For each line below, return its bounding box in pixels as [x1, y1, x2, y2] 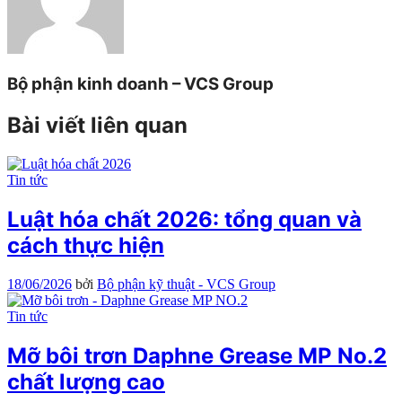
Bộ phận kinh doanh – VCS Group [7, 74, 274, 95]
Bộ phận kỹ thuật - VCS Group [97, 276, 275, 293]
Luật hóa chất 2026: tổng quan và [7, 206, 362, 233]
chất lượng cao [7, 368, 165, 395]
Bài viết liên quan [7, 112, 188, 139]
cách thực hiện [7, 232, 164, 259]
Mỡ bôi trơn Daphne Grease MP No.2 [7, 342, 387, 369]
